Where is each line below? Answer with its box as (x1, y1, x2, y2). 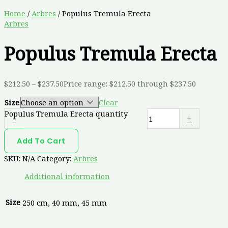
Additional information (24, 170, 110, 181)
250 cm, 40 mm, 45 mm (22, 197, 107, 208)
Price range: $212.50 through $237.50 (64, 78, 196, 89)
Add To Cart (17, 135, 66, 146)
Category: (37, 153, 73, 163)
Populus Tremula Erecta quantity (5, 108, 128, 119)
